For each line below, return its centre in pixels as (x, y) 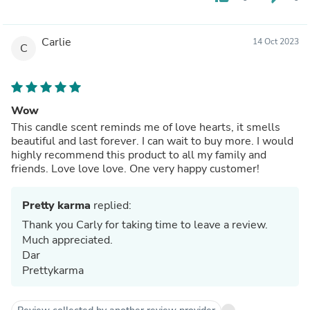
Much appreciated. (69, 240)
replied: (111, 205)
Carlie (56, 42)
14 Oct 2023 (276, 41)
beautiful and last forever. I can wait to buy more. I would (152, 141)
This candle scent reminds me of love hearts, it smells (146, 127)
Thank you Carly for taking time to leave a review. (145, 225)
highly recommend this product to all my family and (139, 155)
